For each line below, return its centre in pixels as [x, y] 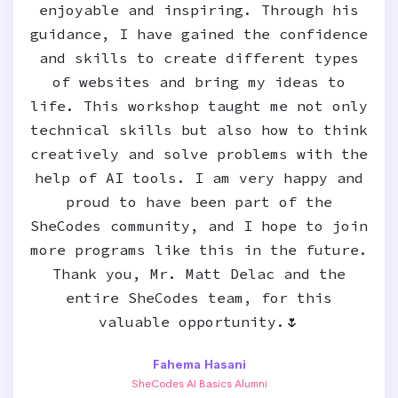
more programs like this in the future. [199, 250]
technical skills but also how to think [199, 130]
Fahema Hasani [199, 364]
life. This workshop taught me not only [199, 106]
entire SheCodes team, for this [199, 298]
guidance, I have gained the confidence [199, 34]
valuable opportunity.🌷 [199, 322]
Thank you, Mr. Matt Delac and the [199, 274]
